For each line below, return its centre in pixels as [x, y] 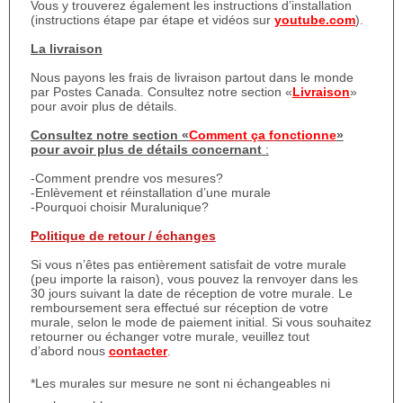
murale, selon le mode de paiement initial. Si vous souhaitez [201, 322]
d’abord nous [69, 351]
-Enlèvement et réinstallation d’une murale [150, 193]
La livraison [66, 49]
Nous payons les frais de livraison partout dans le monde [192, 78]
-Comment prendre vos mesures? [126, 179]
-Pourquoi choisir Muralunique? [119, 207]
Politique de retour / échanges [123, 236]
